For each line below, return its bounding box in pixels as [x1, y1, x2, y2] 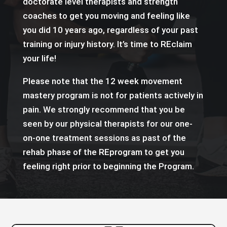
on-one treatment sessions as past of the [22, 132, 186, 143]
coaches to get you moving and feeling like [22, 10, 190, 21]
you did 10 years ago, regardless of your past [22, 24, 198, 35]
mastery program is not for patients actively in [22, 90, 203, 100]
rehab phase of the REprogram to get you [22, 146, 184, 157]
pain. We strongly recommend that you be [22, 104, 185, 115]
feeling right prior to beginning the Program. [22, 161, 194, 171]
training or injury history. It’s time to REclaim [22, 39, 192, 49]
